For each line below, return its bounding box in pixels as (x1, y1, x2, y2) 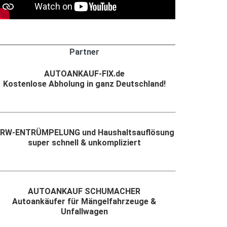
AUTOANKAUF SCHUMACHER (28, 186, 140, 197)
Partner (69, 47, 99, 57)
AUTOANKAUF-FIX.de (44, 69, 125, 79)
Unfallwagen (60, 207, 108, 217)
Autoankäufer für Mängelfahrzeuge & (12, 197, 156, 207)
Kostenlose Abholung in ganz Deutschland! (3, 79, 166, 89)
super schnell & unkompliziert (27, 138, 141, 148)
